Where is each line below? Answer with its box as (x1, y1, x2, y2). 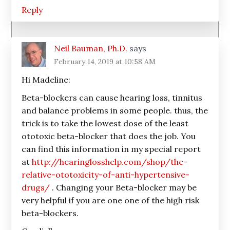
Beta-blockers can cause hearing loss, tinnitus (22, 92, 203, 103)
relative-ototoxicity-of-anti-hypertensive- (22, 169, 190, 180)
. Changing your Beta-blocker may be (50, 182, 197, 193)
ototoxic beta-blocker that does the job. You (22, 131, 196, 141)
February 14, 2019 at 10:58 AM (54, 57, 156, 66)
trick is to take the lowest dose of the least (22, 118, 189, 128)
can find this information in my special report (22, 144, 201, 154)
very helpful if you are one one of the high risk (22, 195, 200, 205)
